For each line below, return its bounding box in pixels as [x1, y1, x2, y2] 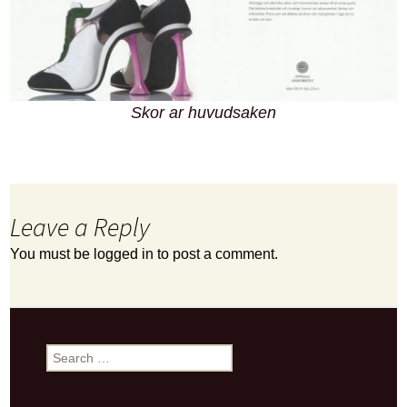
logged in [94, 245, 154, 262]
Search [45, 344, 87, 360]
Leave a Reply [10, 210, 151, 243]
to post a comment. [154, 245, 279, 262]
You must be [10, 245, 94, 262]
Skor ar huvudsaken [131, 103, 276, 122]
